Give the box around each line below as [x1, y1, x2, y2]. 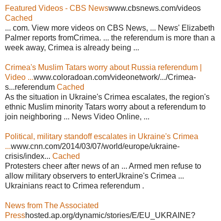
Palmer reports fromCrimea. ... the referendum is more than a [5, 33, 215, 42]
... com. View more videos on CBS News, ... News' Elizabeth [5, 23, 215, 32]
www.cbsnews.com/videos [109, 3, 201, 12]
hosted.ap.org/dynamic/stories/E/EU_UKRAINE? [25, 211, 195, 220]
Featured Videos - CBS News [5, 3, 109, 12]
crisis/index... [5, 151, 52, 160]
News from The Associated [5, 201, 99, 210]
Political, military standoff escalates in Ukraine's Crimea [5, 132, 198, 141]
